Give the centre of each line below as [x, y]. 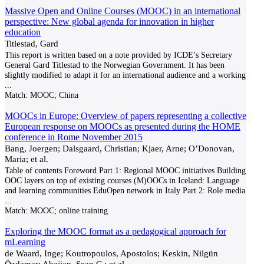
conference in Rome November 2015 [74, 137]
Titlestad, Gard [32, 43]
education [23, 32]
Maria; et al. [27, 159]
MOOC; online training [68, 210]
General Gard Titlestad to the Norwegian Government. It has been [115, 65]
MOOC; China [53, 95]
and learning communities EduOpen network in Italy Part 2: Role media [125, 190]
